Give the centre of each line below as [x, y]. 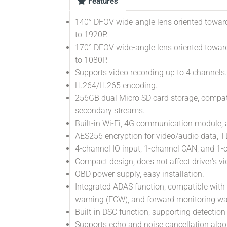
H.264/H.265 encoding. [116, 85]
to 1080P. [91, 60]
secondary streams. [110, 111]
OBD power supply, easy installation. [140, 174]
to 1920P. [91, 35]
